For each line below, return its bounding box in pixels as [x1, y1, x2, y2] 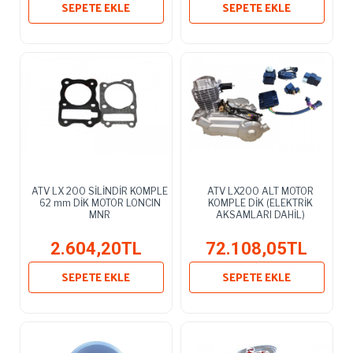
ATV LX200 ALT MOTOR [207, 184, 314, 197]
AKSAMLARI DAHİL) [216, 208, 306, 221]
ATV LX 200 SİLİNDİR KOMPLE [32, 184, 169, 197]
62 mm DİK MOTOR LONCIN [39, 196, 161, 209]
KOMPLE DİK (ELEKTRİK [208, 196, 314, 209]
